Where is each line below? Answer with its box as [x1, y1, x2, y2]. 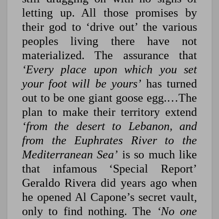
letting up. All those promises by [22, 6, 197, 20]
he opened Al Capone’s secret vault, [22, 191, 197, 204]
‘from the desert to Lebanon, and [22, 120, 197, 133]
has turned [141, 77, 197, 90]
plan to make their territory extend [22, 106, 197, 119]
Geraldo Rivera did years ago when [22, 176, 197, 190]
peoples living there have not [22, 35, 197, 48]
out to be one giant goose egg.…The [22, 91, 197, 105]
